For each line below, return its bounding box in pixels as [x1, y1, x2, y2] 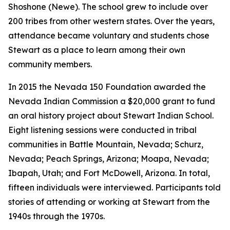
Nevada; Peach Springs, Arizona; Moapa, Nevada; [8, 154, 209, 164]
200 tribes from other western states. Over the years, [8, 16, 215, 26]
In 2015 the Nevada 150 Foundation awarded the [8, 82, 206, 92]
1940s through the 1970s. [8, 211, 109, 221]
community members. [8, 59, 96, 69]
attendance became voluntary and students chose [8, 30, 209, 41]
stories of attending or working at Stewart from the [8, 197, 210, 207]
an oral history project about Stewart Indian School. [8, 110, 214, 121]
